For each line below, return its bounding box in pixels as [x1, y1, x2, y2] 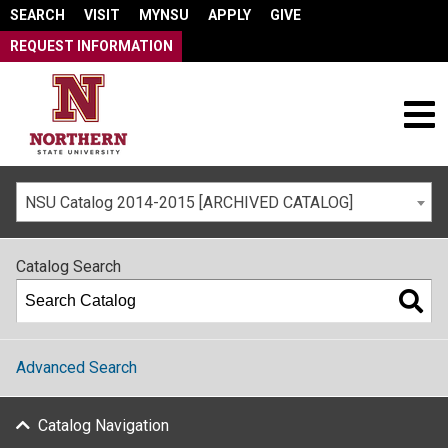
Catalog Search [16, 257, 121, 276]
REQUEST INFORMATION [9, 38, 173, 54]
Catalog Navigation [38, 416, 169, 435]
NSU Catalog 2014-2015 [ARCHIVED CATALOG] [25, 193, 353, 212]
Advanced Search [16, 358, 137, 377]
